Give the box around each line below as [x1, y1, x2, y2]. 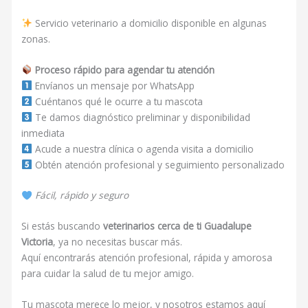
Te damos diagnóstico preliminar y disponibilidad [32, 110, 250, 124]
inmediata [21, 126, 65, 140]
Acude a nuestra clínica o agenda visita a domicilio [32, 142, 254, 155]
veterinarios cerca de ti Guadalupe [103, 219, 252, 233]
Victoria [21, 235, 54, 249]
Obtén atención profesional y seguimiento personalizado [32, 157, 285, 171]
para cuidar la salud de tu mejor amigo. [21, 267, 195, 280]
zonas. [21, 32, 51, 45]
